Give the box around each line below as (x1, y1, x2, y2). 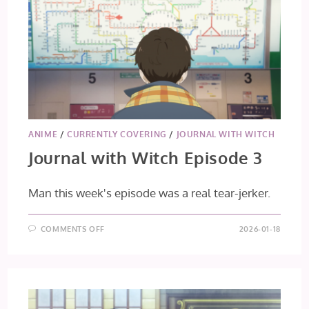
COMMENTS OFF (40, 224, 106, 235)
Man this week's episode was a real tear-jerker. (28, 186, 271, 201)
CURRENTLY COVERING (67, 129, 167, 140)
